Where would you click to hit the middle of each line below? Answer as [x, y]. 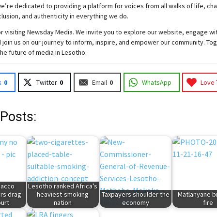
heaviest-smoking [63, 194]
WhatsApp [156, 82]
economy [135, 203]
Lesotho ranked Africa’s [63, 186]
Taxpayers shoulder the [135, 194]
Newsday [40, 32]
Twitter [46, 82]
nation [63, 203]
